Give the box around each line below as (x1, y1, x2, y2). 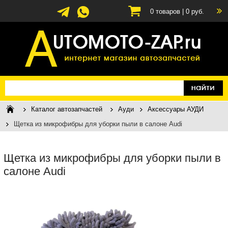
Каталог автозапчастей (31, 105, 102, 113)
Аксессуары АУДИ (148, 105, 204, 113)
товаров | (154, 8, 186, 15)
